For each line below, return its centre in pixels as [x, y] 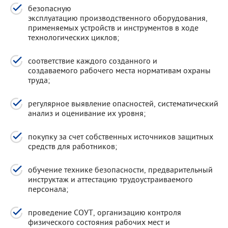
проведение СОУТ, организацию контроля [105, 212]
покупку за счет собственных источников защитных [121, 136]
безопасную [50, 8]
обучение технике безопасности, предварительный [120, 169]
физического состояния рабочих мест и [99, 222]
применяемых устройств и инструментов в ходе [113, 27]
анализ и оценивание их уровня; [87, 113]
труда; [39, 80]
